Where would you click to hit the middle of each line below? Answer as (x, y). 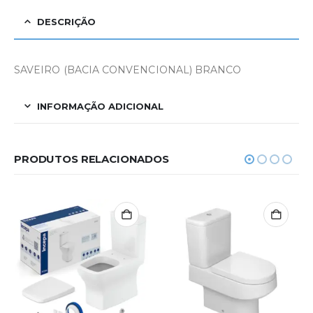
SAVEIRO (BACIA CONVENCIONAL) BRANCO (128, 70)
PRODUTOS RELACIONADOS (92, 160)
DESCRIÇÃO (66, 22)
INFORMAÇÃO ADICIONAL (100, 107)
